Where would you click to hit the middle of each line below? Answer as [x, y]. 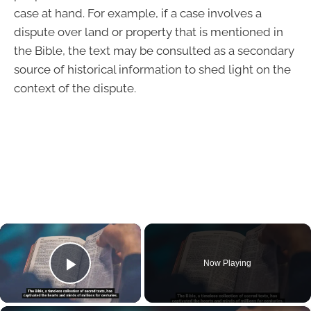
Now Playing [228, 263]
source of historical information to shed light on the [152, 69]
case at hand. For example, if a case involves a [138, 13]
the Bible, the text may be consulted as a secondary [154, 50]
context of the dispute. [75, 88]
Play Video [120, 283]
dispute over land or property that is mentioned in [149, 32]
